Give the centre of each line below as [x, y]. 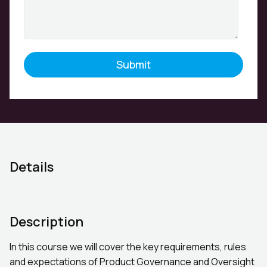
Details [32, 167]
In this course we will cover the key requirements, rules [128, 247]
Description [46, 222]
